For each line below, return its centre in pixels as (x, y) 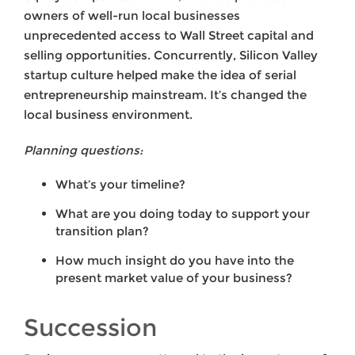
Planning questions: (83, 151)
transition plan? (102, 231)
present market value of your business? (174, 278)
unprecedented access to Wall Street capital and (169, 36)
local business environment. (108, 115)
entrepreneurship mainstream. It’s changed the (165, 95)
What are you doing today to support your (183, 214)
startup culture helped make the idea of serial (160, 75)
